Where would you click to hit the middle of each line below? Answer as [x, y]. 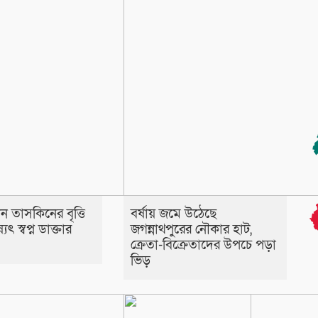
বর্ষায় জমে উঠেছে [173, 214]
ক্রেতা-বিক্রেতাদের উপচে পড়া [203, 246]
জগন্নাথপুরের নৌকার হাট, [191, 230]
